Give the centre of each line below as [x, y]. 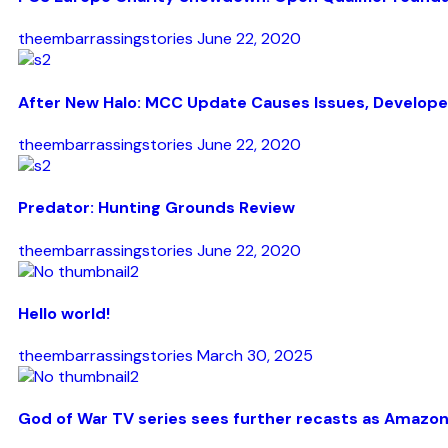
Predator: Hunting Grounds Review [156, 208]
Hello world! [64, 313]
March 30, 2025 [255, 356]
